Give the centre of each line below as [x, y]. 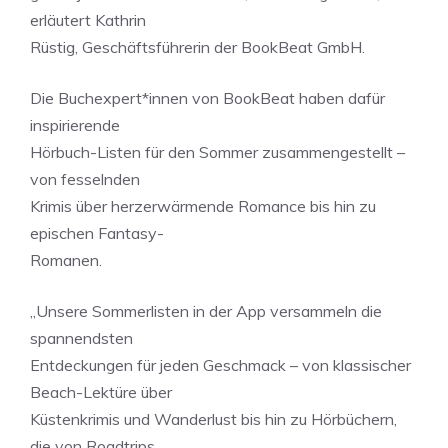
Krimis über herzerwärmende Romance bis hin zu [203, 206]
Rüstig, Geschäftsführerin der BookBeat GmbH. [197, 47]
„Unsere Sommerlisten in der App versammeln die [206, 311]
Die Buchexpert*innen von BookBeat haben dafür [207, 98]
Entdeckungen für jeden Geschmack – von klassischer [220, 365]
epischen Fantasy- [97, 233]
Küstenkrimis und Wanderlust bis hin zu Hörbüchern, [213, 419]
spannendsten [81, 338]
